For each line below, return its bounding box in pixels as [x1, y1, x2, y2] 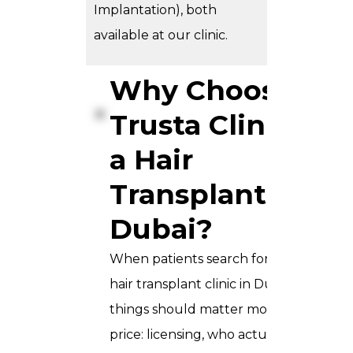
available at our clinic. [94, 28, 228, 43]
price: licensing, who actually [110, 327, 289, 343]
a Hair [110, 143, 193, 177]
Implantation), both [94, 2, 217, 18]
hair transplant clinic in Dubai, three [110, 277, 333, 292]
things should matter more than [110, 302, 314, 318]
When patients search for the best [110, 251, 325, 267]
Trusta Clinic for [110, 108, 340, 143]
